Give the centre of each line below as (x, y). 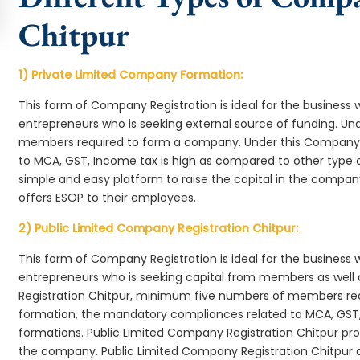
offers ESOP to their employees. (108, 198)
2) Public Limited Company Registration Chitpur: (159, 228)
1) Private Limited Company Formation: (131, 75)
